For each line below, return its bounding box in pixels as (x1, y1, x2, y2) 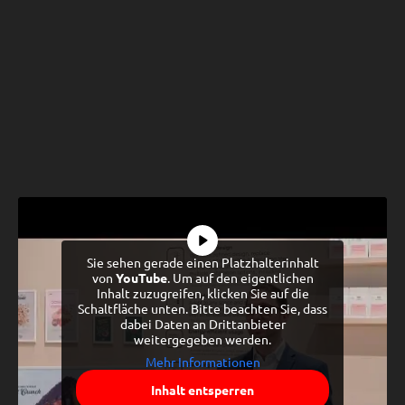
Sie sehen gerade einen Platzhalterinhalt (86, 254, 319, 271)
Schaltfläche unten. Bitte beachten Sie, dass (78, 300, 327, 317)
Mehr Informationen (145, 353, 260, 371)
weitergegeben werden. (134, 331, 271, 348)
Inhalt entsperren (151, 381, 254, 399)
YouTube (115, 269, 167, 287)
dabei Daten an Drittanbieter (119, 316, 286, 333)
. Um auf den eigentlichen (166, 269, 314, 287)
